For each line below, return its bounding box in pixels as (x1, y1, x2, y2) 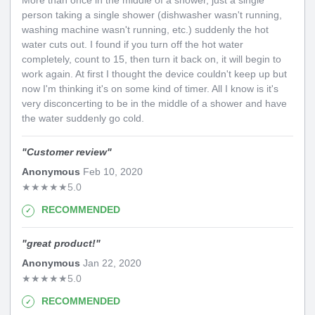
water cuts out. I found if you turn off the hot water (22, 39, 243, 51)
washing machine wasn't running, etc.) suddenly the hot (22, 24, 269, 36)
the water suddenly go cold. (22, 112, 144, 124)
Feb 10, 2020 (80, 166, 143, 178)
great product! (27, 237, 96, 249)
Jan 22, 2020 (80, 257, 141, 269)
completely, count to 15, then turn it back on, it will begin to (22, 53, 281, 65)
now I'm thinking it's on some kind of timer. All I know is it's (22, 83, 278, 95)
